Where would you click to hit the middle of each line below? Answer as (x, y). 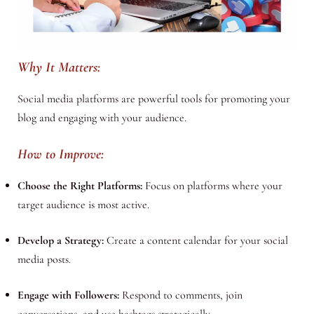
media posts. (44, 260)
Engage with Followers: (68, 295)
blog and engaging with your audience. (102, 118)
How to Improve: (60, 155)
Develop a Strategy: (60, 241)
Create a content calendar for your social (196, 241)
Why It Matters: (59, 68)
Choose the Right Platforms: (80, 186)
